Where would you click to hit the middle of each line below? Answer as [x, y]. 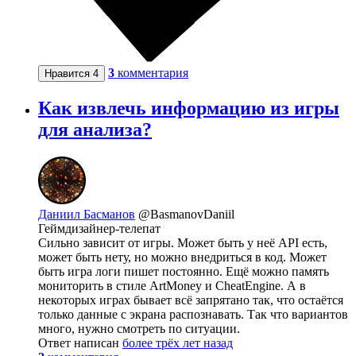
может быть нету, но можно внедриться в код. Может [182, 257]
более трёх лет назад [178, 342]
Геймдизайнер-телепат [99, 228]
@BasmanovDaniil [186, 214]
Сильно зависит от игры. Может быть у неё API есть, [183, 242]
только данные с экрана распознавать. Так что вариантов [193, 314]
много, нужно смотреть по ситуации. [139, 328]
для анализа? [95, 129]
